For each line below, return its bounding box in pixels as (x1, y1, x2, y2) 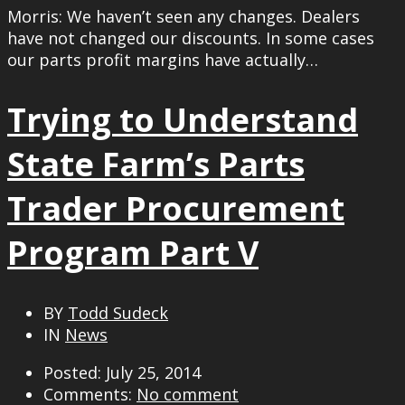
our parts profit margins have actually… (7, 48, 318, 71)
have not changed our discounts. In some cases (7, 26, 374, 49)
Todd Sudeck (68, 301, 168, 324)
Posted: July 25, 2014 (43, 361, 201, 383)
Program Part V (7, 230, 259, 275)
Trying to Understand (7, 97, 358, 142)
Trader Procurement (7, 185, 344, 231)
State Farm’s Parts (7, 141, 305, 186)
